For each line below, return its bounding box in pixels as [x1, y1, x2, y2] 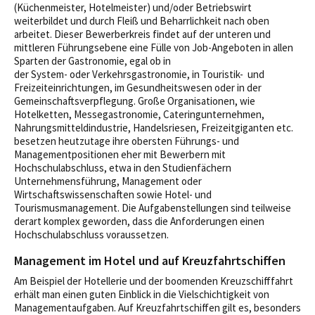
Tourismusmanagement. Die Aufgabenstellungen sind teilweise [14, 201, 291, 214]
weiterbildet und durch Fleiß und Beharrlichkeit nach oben [14, 14, 269, 27]
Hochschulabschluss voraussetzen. [14, 228, 177, 241]
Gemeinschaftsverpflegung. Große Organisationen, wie [14, 94, 255, 108]
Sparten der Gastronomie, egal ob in [14, 54, 171, 67]
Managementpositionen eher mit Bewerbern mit [14, 148, 226, 161]
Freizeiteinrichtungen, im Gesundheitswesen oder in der [14, 81, 262, 94]
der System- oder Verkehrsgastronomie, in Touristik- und [14, 67, 264, 81]
